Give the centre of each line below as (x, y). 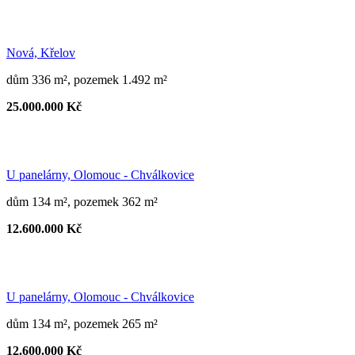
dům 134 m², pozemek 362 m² (82, 201)
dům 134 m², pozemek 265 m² (82, 323)
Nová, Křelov (41, 52)
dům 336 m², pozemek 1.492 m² (87, 79)
